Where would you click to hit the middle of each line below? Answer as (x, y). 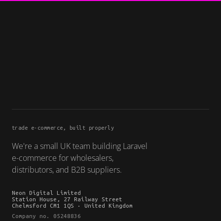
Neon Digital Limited (46, 192)
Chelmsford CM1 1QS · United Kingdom (72, 205)
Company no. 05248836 (46, 216)
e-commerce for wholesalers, (63, 158)
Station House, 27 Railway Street (67, 199)
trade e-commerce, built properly (63, 128)
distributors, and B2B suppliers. (67, 169)
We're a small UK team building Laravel (80, 146)
